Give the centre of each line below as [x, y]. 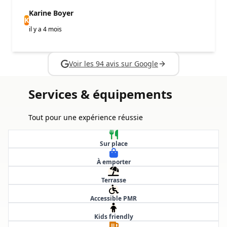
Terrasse [113, 180]
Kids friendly [113, 216]
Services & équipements [100, 94]
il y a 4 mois [45, 29]
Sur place [113, 143]
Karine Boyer [51, 13]
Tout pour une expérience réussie [86, 117]
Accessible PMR [113, 198]
